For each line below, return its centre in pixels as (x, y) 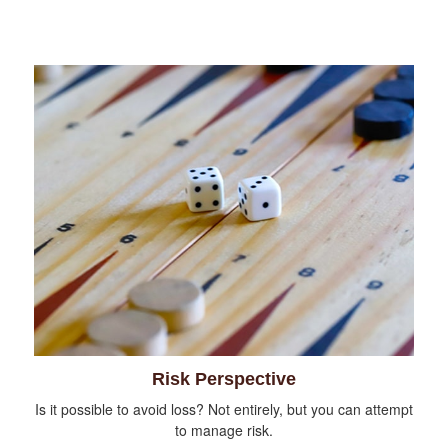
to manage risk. (224, 430)
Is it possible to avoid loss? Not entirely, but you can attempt (224, 409)
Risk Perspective (224, 379)
